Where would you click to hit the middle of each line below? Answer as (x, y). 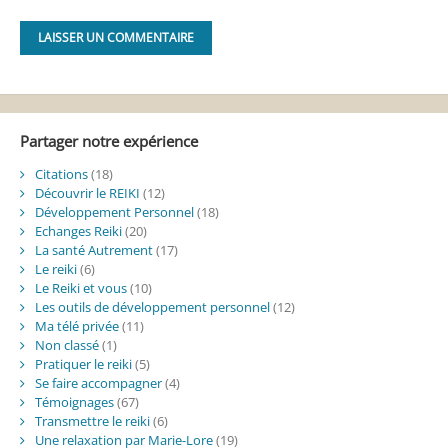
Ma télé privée (76, 325)
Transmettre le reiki (92, 420)
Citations (61, 173)
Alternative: (53, 83)
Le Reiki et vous (80, 287)
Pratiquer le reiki (83, 363)
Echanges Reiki (78, 230)
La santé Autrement (93, 249)
